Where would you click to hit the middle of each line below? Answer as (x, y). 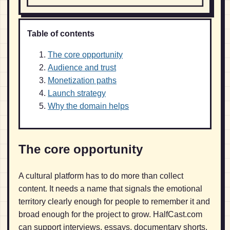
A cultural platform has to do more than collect (101, 176)
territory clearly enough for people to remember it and (114, 201)
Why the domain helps (88, 106)
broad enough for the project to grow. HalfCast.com (110, 214)
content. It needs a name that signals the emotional (110, 188)
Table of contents (61, 34)
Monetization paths (82, 81)
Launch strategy (77, 93)
